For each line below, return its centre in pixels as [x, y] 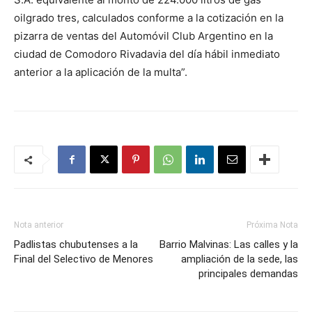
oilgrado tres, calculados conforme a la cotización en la [149, 18]
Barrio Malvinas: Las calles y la [229, 244]
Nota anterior [39, 225]
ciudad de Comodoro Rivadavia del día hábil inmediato [147, 54]
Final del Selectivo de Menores [84, 259]
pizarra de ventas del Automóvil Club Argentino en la [143, 36]
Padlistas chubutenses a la [76, 244]
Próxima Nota [272, 225]
